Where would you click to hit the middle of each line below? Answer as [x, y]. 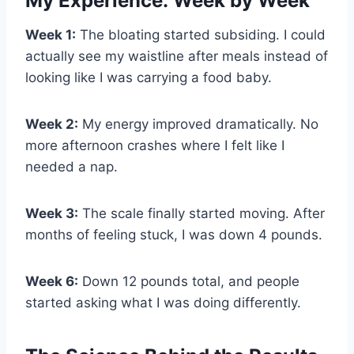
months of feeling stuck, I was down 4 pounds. [174, 235]
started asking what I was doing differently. [163, 303]
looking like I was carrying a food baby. [149, 78]
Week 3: [52, 214]
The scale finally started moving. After [201, 214]
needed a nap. [72, 167]
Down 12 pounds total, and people [189, 282]
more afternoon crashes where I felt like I [155, 146]
